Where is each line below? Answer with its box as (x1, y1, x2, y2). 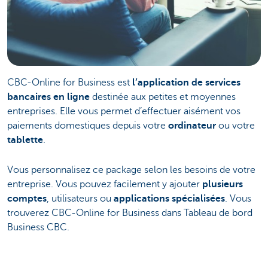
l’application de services (132, 77, 240, 88)
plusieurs (202, 179, 243, 190)
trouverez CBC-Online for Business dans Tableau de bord (7, 208, 252, 219)
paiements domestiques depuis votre (7, 120, 166, 131)
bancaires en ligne (7, 91, 90, 102)
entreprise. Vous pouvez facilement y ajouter (7, 179, 202, 190)
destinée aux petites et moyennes (90, 91, 236, 102)
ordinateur (166, 120, 218, 131)
